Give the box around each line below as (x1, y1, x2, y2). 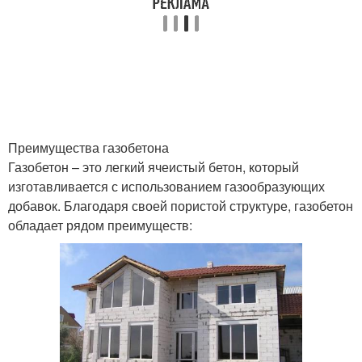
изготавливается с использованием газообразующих (8, 177, 325, 196)
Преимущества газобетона (8, 138, 169, 157)
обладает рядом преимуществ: (8, 216, 192, 234)
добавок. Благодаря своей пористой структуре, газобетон (8, 196, 353, 215)
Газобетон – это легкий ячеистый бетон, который (8, 158, 299, 176)
